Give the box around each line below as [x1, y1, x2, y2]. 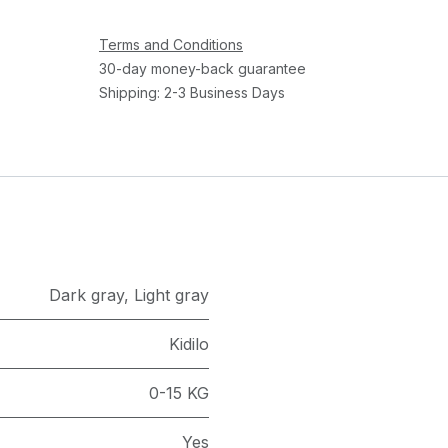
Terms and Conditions [98, 36, 243, 53]
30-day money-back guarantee [98, 60, 306, 77]
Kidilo [169, 334, 209, 354]
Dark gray [49, 285, 124, 305]
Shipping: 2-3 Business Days [98, 84, 285, 101]
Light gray [134, 285, 209, 305]
